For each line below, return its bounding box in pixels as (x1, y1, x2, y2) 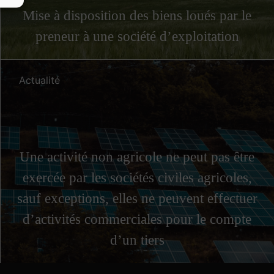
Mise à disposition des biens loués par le (23, 7, 252, 23)
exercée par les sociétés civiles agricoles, (22, 170, 252, 186)
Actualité (18, 73, 60, 86)
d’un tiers (109, 232, 165, 248)
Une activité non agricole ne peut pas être (20, 149, 255, 165)
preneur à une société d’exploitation (35, 28, 239, 44)
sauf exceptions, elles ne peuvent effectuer (17, 191, 257, 207)
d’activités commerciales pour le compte (23, 212, 252, 228)
